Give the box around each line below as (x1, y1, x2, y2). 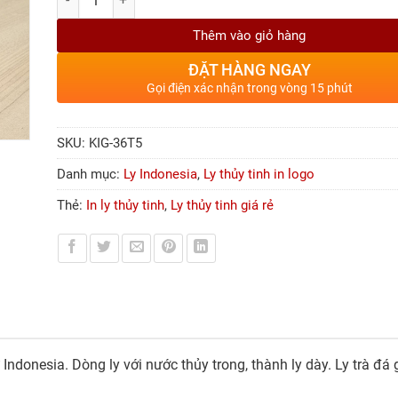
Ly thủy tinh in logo (203, 165, 314, 182)
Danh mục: (56, 165, 123, 182)
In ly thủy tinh (85, 196, 164, 213)
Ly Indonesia (123, 165, 197, 182)
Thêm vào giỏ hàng (193, 27, 306, 44)
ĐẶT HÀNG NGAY (187, 60, 311, 79)
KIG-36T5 (88, 134, 142, 151)
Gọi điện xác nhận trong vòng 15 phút (146, 80, 353, 95)
